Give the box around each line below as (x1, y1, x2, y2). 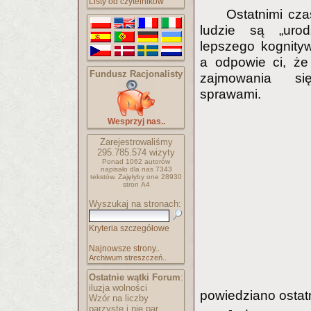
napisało (100, 165, 130, 173)
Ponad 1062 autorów (102, 158, 170, 165)
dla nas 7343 (129, 165, 172, 173)
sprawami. (200, 87, 261, 101)
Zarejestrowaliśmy (99, 137, 173, 147)
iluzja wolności (89, 283, 147, 293)
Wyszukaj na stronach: (89, 199, 181, 209)
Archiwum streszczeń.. (89, 253, 167, 262)
